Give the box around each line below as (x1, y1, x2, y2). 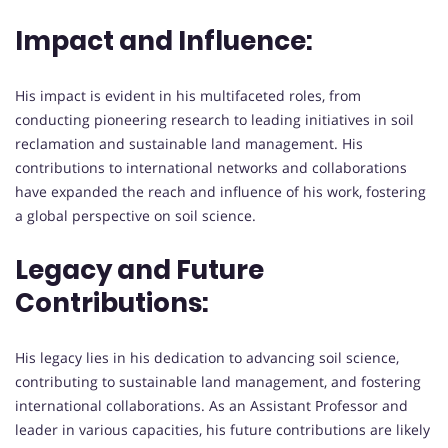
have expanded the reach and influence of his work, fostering (15, 181, 426, 201)
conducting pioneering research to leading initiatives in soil (15, 109, 414, 129)
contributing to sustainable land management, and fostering (15, 371, 421, 391)
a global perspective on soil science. (15, 205, 256, 225)
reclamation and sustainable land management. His (15, 133, 363, 153)
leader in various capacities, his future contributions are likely (15, 419, 430, 439)
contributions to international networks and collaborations (15, 157, 407, 177)
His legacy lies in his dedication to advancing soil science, (15, 347, 399, 367)
